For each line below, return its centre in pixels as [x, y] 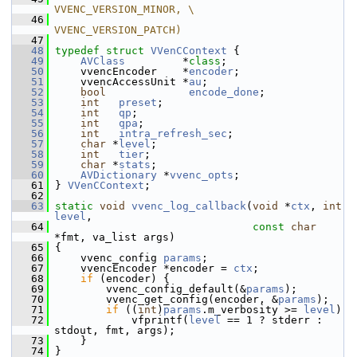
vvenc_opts [202, 175]
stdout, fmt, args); [115, 330]
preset [138, 102]
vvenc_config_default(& [147, 289]
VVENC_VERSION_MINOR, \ [124, 9]
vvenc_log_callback [189, 206]
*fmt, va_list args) [115, 237]
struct [128, 51]
